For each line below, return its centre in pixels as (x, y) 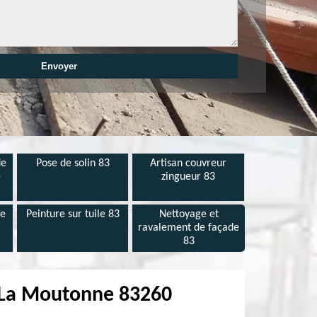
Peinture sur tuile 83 (73, 214)
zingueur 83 (189, 177)
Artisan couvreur (189, 163)
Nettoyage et (189, 214)
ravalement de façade (189, 228)
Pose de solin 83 (73, 163)
